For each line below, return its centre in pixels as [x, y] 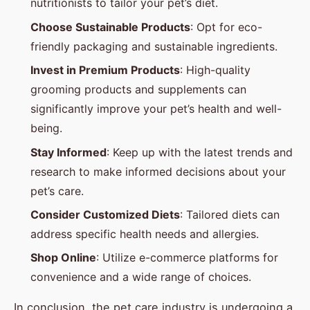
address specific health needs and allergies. [145, 234]
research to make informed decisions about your [158, 171]
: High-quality [215, 70]
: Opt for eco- [226, 27]
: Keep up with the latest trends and [200, 152]
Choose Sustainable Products [110, 27]
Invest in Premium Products [105, 70]
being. [46, 128]
